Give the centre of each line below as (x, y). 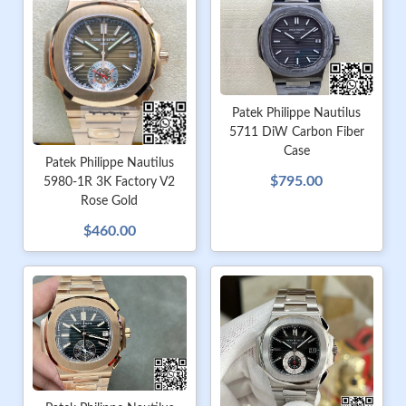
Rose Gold (110, 201)
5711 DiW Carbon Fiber (296, 132)
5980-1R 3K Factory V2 (110, 182)
